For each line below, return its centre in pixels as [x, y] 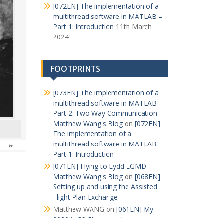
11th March [134, 27]
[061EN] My [135, 209]
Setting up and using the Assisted [105, 187]
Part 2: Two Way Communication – [108, 113]
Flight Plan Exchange [85, 197]
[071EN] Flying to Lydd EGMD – [102, 166]
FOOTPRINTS [75, 69]
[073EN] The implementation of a [106, 93]
